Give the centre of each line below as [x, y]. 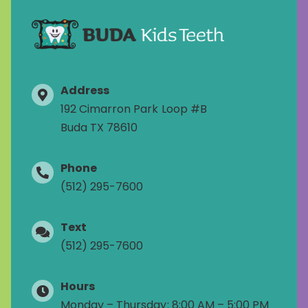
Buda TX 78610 [99, 127]
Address [85, 90]
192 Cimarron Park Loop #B [133, 109]
